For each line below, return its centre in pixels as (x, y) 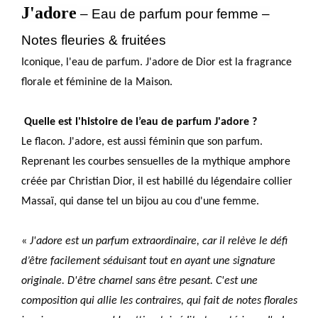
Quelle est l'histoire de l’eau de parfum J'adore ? (141, 122)
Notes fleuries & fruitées (94, 40)
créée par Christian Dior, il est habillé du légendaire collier (157, 181)
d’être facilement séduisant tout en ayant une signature (149, 261)
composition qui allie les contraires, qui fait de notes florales (160, 301)
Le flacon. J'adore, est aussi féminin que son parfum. (142, 142)
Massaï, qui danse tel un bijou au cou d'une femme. (141, 201)
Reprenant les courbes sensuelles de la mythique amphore (156, 161)
